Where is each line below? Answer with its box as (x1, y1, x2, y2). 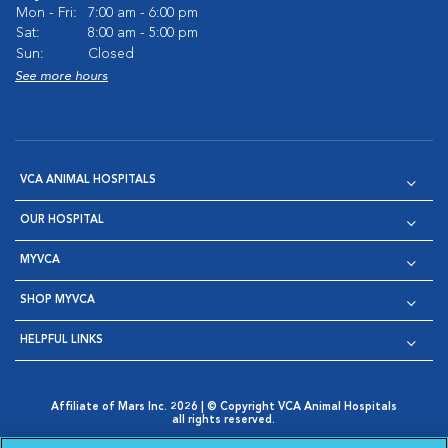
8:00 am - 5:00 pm (88, 26, 198, 40)
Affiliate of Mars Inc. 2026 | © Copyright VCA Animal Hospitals (50, 402, 397, 413)
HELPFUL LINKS (20, 335, 103, 346)
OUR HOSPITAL (20, 215, 104, 226)
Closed (88, 47, 134, 61)
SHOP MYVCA (20, 295, 95, 306)
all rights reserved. (172, 415, 276, 426)
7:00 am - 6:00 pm (88, 6, 198, 20)
